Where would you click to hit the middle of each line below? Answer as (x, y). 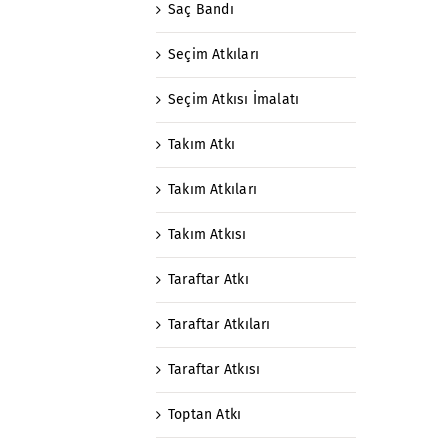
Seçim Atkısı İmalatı (234, 99)
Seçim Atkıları (213, 54)
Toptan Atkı (205, 414)
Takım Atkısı (207, 234)
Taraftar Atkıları (219, 324)
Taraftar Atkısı (214, 369)
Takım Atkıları (212, 189)
